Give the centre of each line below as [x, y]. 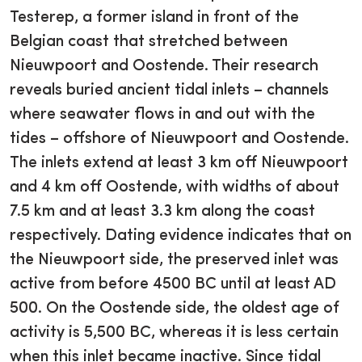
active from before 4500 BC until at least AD [173, 285]
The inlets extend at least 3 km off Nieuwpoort [179, 164]
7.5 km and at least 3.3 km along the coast [162, 212]
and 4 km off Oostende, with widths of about [175, 188]
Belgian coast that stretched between [149, 42]
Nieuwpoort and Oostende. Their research [164, 67]
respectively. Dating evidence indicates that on [181, 236]
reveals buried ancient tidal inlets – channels [169, 91]
